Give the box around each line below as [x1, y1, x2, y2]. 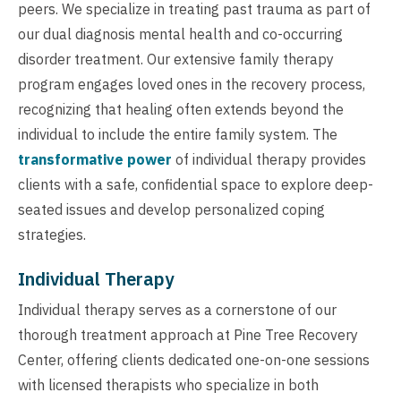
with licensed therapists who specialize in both [18, 376, 319, 395]
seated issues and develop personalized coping [18, 200, 325, 219]
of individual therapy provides [172, 150, 366, 169]
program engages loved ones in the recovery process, [18, 75, 365, 94]
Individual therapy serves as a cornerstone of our [18, 301, 337, 320]
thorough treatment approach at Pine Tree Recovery [18, 326, 358, 345]
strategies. [18, 226, 86, 244]
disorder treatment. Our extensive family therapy [18, 50, 334, 69]
